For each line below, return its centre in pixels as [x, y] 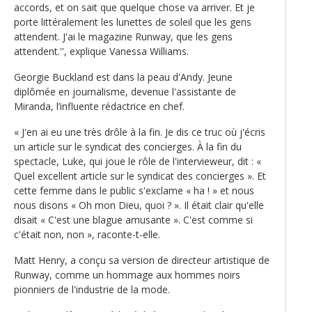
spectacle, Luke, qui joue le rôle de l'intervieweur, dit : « [138, 161]
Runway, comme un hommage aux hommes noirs [127, 274]
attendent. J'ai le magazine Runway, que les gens [123, 36]
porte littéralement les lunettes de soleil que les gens [133, 22]
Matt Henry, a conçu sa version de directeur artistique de [142, 260]
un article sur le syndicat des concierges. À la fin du [128, 146]
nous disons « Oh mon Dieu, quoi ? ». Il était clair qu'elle [139, 205]
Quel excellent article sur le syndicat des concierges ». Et [140, 175]
